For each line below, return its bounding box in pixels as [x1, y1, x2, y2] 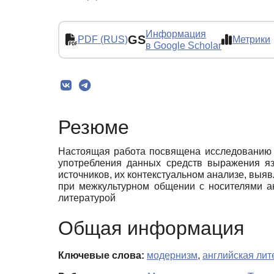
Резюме [58, 116, 129, 139]
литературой [58, 192, 116, 203]
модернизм [147, 250, 198, 261]
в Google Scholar [146, 40, 221, 51]
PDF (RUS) [78, 34, 128, 45]
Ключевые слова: [58, 250, 144, 261]
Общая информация [58, 217, 244, 240]
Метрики [232, 34, 270, 45]
